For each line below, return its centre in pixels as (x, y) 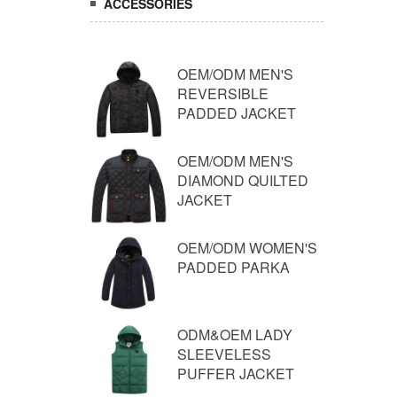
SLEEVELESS (224, 354)
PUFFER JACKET (236, 374)
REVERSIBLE (223, 93)
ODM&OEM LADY (235, 335)
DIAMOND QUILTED (243, 180)
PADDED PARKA (234, 267)
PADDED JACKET (237, 113)
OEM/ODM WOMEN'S (247, 248)
